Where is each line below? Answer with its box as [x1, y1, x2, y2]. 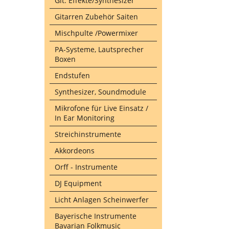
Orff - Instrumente [55, 162, 118, 172]
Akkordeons [55, 146, 95, 155]
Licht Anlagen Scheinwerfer [55, 195, 149, 204]
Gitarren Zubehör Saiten [55, 12, 138, 21]
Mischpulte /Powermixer [55, 28, 138, 38]
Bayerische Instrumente [55, 211, 136, 221]
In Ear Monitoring [55, 113, 114, 123]
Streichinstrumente [55, 129, 121, 139]
